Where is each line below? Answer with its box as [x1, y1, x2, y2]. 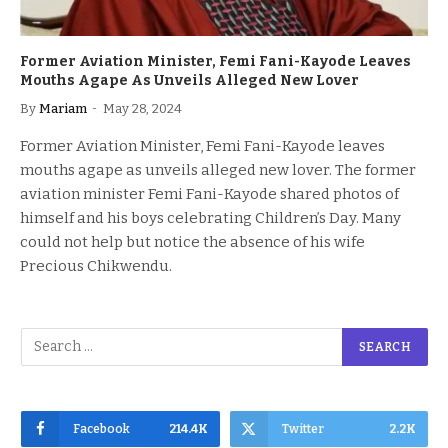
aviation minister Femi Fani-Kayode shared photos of [20, 184, 399, 203]
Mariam [39, 100, 87, 116]
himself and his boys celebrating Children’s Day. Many [20, 208, 401, 227]
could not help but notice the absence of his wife [20, 232, 365, 251]
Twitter [281, 421, 324, 436]
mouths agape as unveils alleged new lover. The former [20, 160, 416, 179]
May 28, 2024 [103, 100, 182, 116]
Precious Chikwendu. [20, 256, 172, 275]
